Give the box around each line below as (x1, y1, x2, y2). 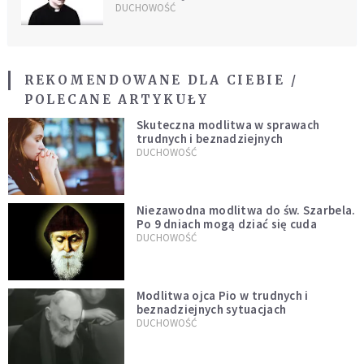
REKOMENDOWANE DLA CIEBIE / (24, 71, 298, 88)
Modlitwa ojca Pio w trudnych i (136, 287, 309, 303)
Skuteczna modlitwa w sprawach (136, 116, 320, 132)
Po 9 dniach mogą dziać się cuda (136, 215, 317, 232)
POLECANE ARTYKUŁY (24, 91, 209, 107)
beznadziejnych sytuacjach (136, 301, 287, 317)
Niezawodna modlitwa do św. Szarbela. (136, 201, 356, 218)
